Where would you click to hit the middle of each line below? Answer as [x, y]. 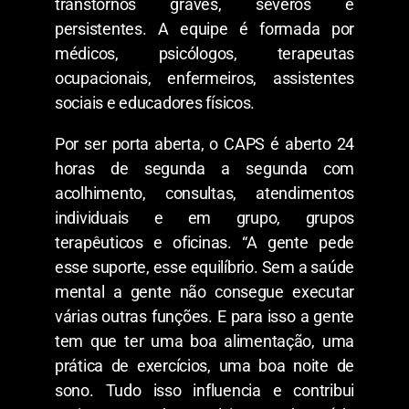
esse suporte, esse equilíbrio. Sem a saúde [204, 267]
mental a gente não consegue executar [204, 291]
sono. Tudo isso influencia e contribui [204, 390]
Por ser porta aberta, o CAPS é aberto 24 [204, 143]
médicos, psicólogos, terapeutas [204, 53]
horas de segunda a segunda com [204, 168]
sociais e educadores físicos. [155, 102]
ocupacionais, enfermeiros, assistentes [204, 78]
